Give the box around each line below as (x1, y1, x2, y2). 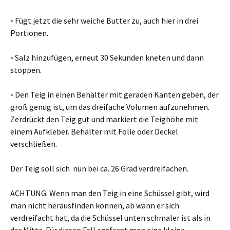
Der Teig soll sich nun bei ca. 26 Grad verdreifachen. (10, 163, 188, 174)
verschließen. (10, 139, 57, 149)
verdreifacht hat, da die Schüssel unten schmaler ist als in (10, 213, 210, 223)
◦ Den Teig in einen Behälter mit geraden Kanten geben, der (10, 89, 219, 100)
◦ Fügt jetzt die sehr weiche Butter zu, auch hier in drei (10, 15, 198, 26)
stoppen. (10, 65, 42, 75)
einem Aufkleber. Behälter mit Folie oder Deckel (10, 126, 178, 137)
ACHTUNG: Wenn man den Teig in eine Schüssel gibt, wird (10, 188, 209, 198)
